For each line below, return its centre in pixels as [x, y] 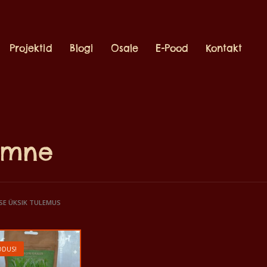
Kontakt [224, 48]
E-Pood [172, 48]
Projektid [31, 48]
